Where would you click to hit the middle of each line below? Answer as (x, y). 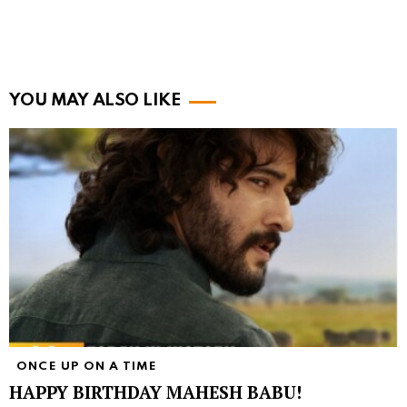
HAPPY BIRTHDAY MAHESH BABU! (155, 392)
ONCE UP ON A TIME (87, 367)
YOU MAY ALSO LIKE (95, 101)
